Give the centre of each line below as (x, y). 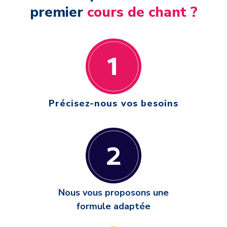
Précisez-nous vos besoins (113, 103)
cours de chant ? (142, 12)
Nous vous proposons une (113, 192)
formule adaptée (113, 206)
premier (58, 12)
